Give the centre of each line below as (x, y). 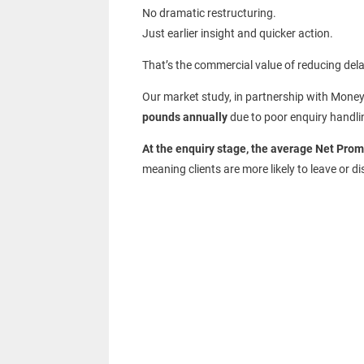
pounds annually (184, 117)
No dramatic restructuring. (209, 13)
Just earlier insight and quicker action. (237, 34)
